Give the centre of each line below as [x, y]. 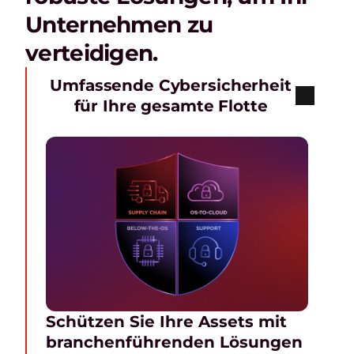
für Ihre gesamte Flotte [171, 106]
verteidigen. [92, 53]
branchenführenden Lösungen [174, 343]
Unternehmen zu [119, 24]
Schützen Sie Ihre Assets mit [166, 322]
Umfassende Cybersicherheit [171, 85]
